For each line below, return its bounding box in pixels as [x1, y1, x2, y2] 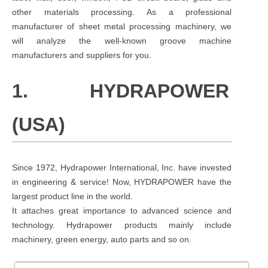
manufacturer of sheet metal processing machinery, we [12, 21, 232, 31]
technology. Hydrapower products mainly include [12, 220, 232, 230]
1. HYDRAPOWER [12, 80, 230, 102]
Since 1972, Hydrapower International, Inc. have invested [12, 162, 232, 172]
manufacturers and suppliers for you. [12, 50, 151, 60]
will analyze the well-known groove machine [12, 35, 232, 45]
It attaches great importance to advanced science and [12, 205, 232, 215]
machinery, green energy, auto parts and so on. [12, 234, 191, 244]
